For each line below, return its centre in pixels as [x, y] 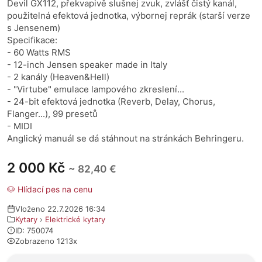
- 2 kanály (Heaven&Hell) [58, 77]
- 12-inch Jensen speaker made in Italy [87, 65]
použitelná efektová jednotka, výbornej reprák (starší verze [129, 15]
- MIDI [20, 126]
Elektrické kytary [75, 219]
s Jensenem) [34, 28]
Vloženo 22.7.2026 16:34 [60, 209]
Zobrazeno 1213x [46, 241]
